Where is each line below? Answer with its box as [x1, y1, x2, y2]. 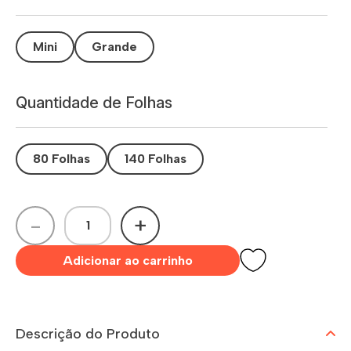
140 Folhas [125, 151, 186, 166]
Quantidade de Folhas [16, 92, 172, 112]
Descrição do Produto [16, 324, 160, 342]
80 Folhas [33, 151, 90, 166]
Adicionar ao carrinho [63, 252, 193, 268]
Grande [92, 39, 137, 54]
